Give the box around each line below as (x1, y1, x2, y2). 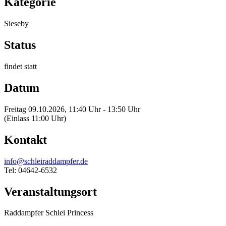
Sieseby (4, 19, 29, 28)
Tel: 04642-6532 (4, 165, 57, 175)
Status (4, 38, 36, 52)
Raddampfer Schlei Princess (4, 208, 93, 217)
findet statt (4, 62, 37, 71)
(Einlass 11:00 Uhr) (4, 114, 66, 123)
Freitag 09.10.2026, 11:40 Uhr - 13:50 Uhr (4, 104, 140, 114)
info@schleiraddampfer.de (4, 156, 88, 165)
